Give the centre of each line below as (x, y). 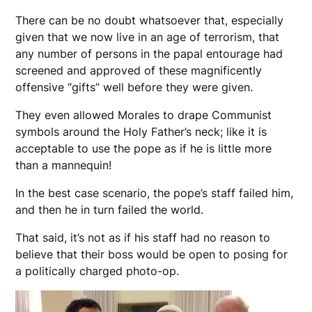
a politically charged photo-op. (97, 271)
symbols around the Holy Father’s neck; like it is (141, 132)
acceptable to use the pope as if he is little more (144, 149)
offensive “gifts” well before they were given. (134, 87)
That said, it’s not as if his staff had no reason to (143, 238)
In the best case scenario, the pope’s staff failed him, (155, 193)
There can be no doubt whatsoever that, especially (150, 21)
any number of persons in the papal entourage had (149, 54)
